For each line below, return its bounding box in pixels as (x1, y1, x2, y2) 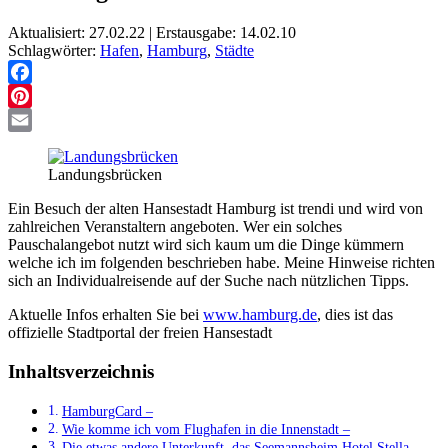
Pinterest (8, 110, 62, 128)
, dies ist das (317, 305, 393, 323)
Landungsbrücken (48, 165, 162, 183)
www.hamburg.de (203, 305, 317, 323)
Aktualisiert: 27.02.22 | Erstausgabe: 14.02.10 (8, 23, 296, 41)
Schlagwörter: (8, 41, 100, 59)
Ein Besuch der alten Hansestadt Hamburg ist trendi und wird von (8, 199, 423, 217)
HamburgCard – (61, 403, 153, 420)
